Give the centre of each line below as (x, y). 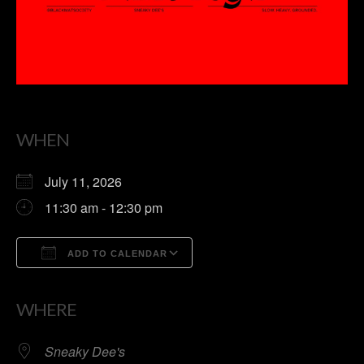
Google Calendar (258, 283)
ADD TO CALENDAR (116, 254)
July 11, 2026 (90, 182)
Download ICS (87, 283)
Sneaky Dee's (85, 351)
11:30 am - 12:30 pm (104, 208)
